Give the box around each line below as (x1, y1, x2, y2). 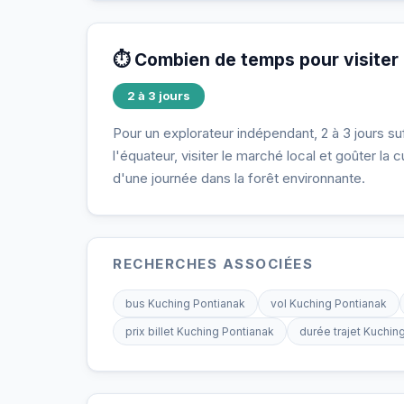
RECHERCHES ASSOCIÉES (113, 255, 313, 272)
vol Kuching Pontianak (271, 297, 387, 310)
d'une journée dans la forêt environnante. (113, 170, 365, 187)
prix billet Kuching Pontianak (125, 325, 274, 338)
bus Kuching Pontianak (125, 297, 245, 310)
